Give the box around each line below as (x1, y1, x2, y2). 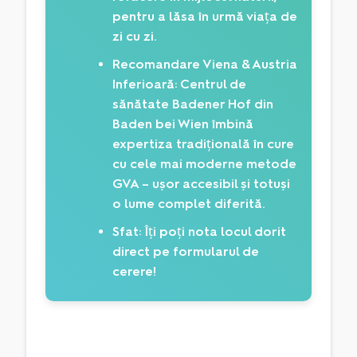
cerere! (112, 264, 157, 280)
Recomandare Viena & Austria (112, 57, 298, 73)
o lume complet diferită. (112, 196, 266, 212)
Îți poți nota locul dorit (142, 224, 287, 240)
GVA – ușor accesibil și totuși (112, 176, 291, 192)
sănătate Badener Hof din (112, 96, 274, 112)
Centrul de (178, 76, 247, 92)
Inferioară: (112, 76, 178, 92)
